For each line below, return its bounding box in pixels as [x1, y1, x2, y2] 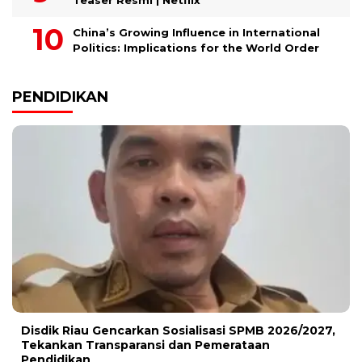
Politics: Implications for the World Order [73, 40, 319, 54]
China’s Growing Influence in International [73, 25, 320, 39]
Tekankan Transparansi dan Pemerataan [21, 338, 270, 353]
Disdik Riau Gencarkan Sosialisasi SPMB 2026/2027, [21, 323, 335, 339]
